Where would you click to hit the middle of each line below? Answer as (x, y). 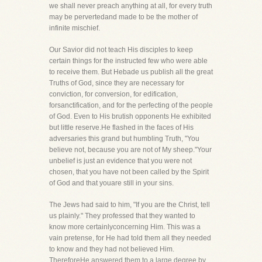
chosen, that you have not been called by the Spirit (129, 172)
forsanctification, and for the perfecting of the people (131, 105)
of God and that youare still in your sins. (111, 183)
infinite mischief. (75, 28)
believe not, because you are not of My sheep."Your (130, 150)
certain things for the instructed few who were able (128, 61)
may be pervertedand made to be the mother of (123, 17)
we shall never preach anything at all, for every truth (131, 6)
